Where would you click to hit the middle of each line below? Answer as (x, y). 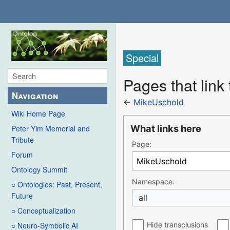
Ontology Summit (39, 170)
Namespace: (154, 182)
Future (22, 196)
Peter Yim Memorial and (51, 129)
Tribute (23, 140)
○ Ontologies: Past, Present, (57, 185)
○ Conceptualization (43, 211)
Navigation (35, 96)
